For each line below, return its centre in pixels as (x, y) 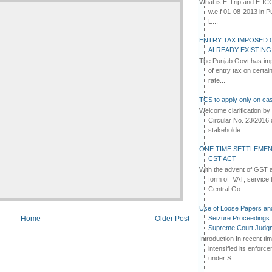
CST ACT (222, 159)
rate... (216, 80)
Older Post (172, 219)
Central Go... (227, 189)
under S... (222, 258)
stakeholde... (227, 130)
